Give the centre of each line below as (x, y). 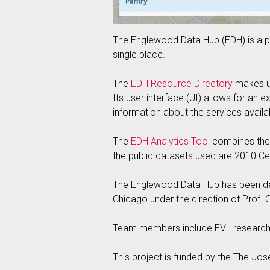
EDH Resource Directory (182, 83)
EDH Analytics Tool (170, 141)
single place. (139, 54)
